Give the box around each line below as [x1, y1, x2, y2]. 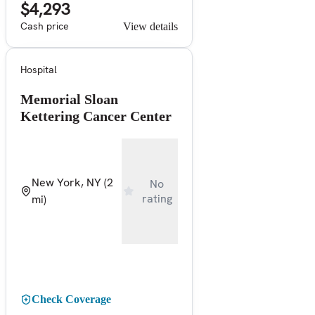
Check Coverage [32, 292, 111, 305]
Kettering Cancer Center [20, 108, 172, 124]
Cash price [20, 19, 69, 32]
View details [123, 20, 178, 32]
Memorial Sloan [20, 91, 118, 107]
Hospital [20, 63, 57, 76]
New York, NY [32, 174, 101, 190]
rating [141, 191, 172, 206]
